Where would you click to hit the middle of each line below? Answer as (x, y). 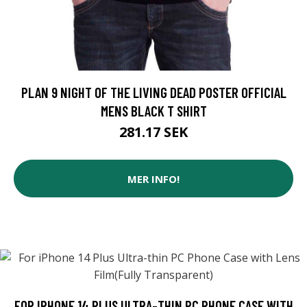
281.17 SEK (153, 132)
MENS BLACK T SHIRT (153, 111)
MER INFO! (153, 179)
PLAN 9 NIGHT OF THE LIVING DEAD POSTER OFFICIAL (153, 93)
